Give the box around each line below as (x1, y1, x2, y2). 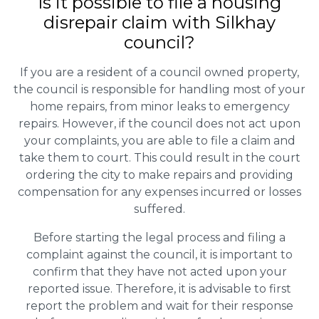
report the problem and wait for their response (26, 299, 293, 313)
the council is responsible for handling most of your (14, 83, 305, 97)
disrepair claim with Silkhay (43, 12, 276, 33)
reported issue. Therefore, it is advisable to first (28, 282, 291, 296)
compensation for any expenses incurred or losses (18, 185, 301, 199)
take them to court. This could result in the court (19, 151, 300, 165)
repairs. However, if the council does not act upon (19, 117, 300, 131)
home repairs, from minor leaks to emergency (29, 100, 290, 114)
